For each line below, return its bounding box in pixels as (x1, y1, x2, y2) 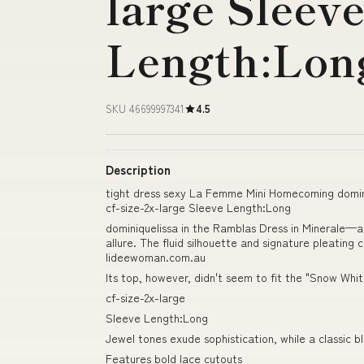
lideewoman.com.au (106, 249, 206, 265)
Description (106, 161, 171, 178)
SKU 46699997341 (106, 101, 184, 116)
